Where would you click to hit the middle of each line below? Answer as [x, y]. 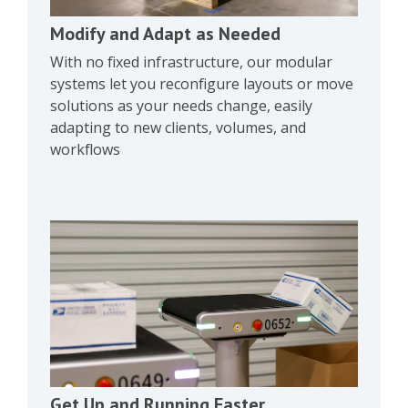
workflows [85, 150]
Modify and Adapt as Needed [165, 34]
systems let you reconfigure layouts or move [202, 84]
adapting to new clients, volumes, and [178, 128]
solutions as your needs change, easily [181, 106]
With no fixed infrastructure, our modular [191, 62]
